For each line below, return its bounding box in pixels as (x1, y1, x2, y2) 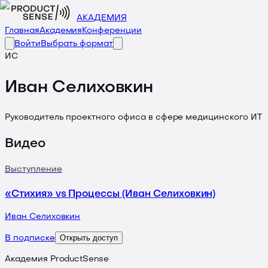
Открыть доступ (59, 233, 118, 243)
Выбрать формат (40, 40, 114, 48)
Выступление (5, 166, 62, 174)
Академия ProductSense (5, 255, 109, 264)
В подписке (5, 234, 55, 243)
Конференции (82, 27, 142, 35)
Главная (5, 27, 39, 35)
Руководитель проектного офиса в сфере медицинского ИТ (5, 113, 262, 121)
